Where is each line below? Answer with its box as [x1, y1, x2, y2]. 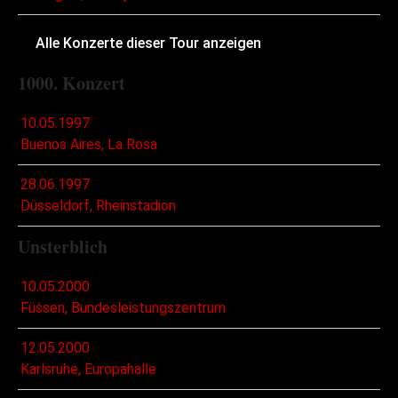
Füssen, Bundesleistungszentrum [20, 299, 226, 317]
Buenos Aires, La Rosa [20, 136, 157, 154]
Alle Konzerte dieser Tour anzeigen [36, 35, 261, 52]
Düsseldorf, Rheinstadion [20, 197, 176, 215]
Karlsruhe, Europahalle [20, 361, 156, 378]
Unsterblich [18, 234, 107, 260]
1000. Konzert [18, 70, 125, 97]
